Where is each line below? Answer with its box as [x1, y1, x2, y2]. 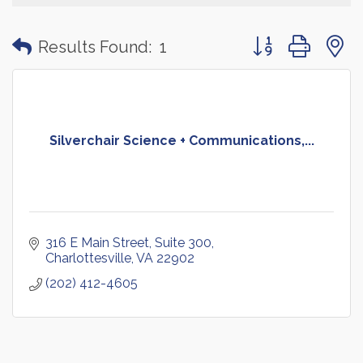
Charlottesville [45, 250, 131, 267]
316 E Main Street [45, 235, 149, 251]
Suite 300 [155, 235, 211, 251]
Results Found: [38, 36, 152, 57]
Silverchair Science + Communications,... [49, 133, 314, 149]
